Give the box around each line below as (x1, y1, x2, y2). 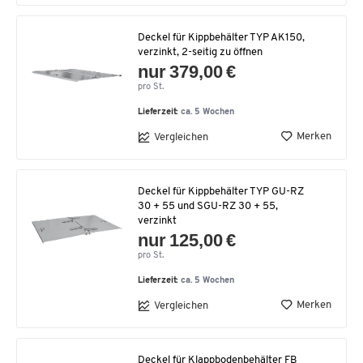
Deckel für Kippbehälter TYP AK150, (138, 32, 305, 43)
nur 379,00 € (138, 62, 237, 82)
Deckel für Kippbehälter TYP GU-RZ (138, 186, 304, 197)
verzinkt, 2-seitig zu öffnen (138, 47, 263, 58)
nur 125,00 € (138, 230, 237, 250)
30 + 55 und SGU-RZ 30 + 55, (138, 201, 278, 211)
